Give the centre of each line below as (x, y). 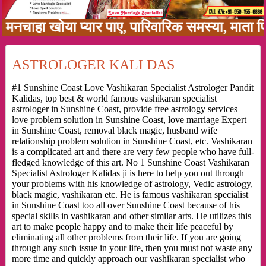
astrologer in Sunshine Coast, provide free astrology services (124, 109)
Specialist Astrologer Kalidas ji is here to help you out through (128, 173)
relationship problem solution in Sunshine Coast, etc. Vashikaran (132, 141)
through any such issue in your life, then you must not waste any (132, 248)
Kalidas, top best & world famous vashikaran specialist (114, 99)
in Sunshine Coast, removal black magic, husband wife (114, 131)
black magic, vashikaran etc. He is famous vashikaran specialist (130, 195)
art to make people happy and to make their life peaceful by (122, 227)
